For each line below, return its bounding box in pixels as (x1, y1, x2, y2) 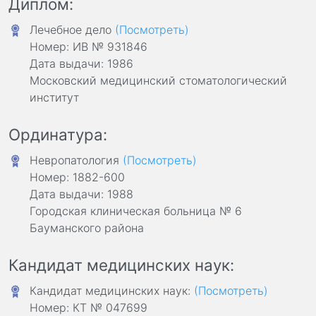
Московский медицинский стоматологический (30, 73, 287, 87)
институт (30, 90, 79, 104)
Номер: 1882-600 (30, 169, 125, 184)
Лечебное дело (30, 22, 115, 37)
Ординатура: (8, 124, 107, 144)
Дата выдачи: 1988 (30, 186, 133, 201)
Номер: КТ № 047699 (30, 300, 147, 315)
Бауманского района (30, 220, 144, 235)
